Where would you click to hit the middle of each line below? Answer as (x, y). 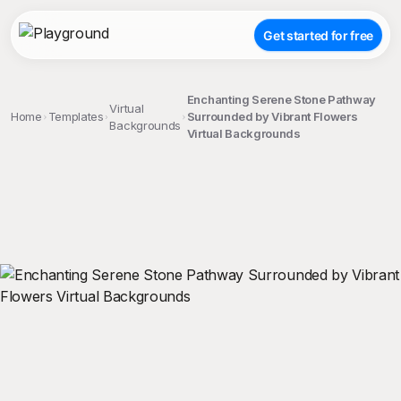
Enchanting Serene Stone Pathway (281, 99)
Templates (76, 116)
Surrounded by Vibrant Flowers (272, 116)
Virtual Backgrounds (243, 133)
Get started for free (318, 35)
